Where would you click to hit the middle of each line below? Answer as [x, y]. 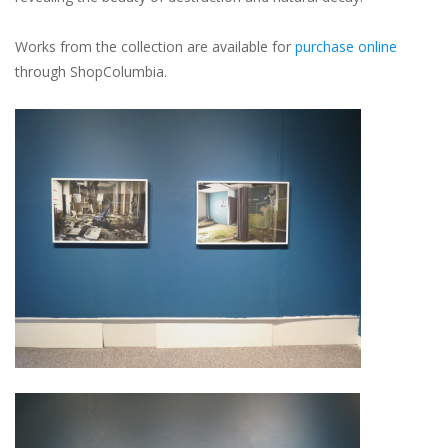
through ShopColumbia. [95, 71]
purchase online [346, 46]
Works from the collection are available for [155, 46]
